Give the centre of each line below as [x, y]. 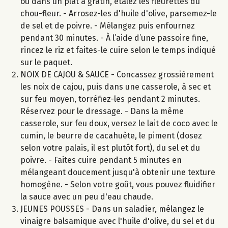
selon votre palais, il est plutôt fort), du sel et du [110, 148]
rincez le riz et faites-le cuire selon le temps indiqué [118, 50]
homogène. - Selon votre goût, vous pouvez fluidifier [118, 184]
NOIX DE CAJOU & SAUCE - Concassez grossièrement [117, 74]
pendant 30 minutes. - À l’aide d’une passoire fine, [114, 38]
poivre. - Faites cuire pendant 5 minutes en [101, 160]
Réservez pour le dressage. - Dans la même [102, 111]
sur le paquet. [46, 62]
